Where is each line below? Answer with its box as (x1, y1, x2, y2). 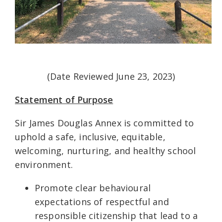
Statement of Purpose (15, 93, 113, 106)
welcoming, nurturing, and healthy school (15, 144, 196, 157)
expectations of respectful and (35, 195, 169, 208)
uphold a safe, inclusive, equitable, (15, 130, 166, 143)
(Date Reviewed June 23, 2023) (47, 70, 175, 82)
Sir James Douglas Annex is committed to (15, 116, 194, 129)
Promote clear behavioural (35, 181, 151, 194)
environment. (15, 158, 73, 170)
